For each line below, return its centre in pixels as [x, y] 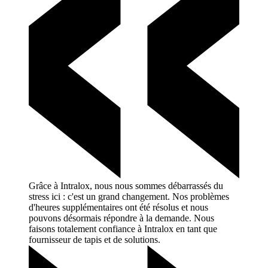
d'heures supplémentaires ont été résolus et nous [118, 207]
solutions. [142, 239]
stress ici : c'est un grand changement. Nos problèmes [129, 196]
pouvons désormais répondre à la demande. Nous [121, 218]
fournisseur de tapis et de [75, 239]
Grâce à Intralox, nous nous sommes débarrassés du [126, 185]
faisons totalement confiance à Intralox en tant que [123, 229]
